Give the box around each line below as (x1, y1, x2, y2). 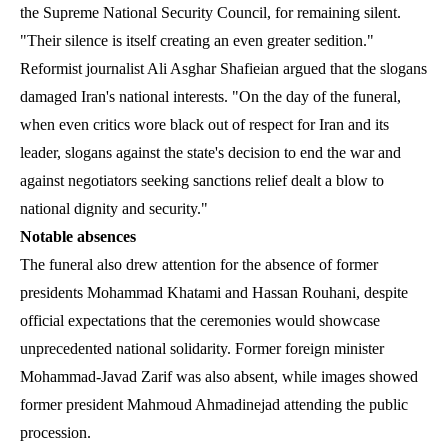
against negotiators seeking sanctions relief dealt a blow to (20, 171, 384, 189)
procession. (20, 423, 91, 441)
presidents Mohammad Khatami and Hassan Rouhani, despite (20, 283, 408, 301)
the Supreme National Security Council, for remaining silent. (20, 3, 401, 21)
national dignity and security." (20, 199, 208, 217)
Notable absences (20, 227, 136, 245)
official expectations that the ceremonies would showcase (20, 311, 380, 329)
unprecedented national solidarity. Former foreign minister (20, 339, 384, 357)
